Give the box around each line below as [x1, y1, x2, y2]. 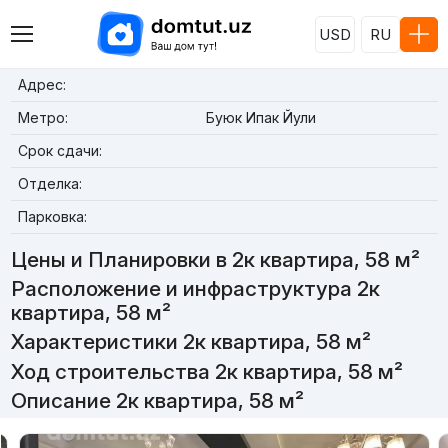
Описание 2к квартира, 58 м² [10, 387, 304, 413]
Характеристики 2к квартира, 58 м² [10, 329, 371, 355]
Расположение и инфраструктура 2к [10, 276, 380, 302]
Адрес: [17, 76, 66, 93]
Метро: [17, 109, 68, 126]
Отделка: [17, 175, 82, 192]
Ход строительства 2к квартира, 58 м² [10, 358, 403, 384]
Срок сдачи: [17, 142, 102, 159]
